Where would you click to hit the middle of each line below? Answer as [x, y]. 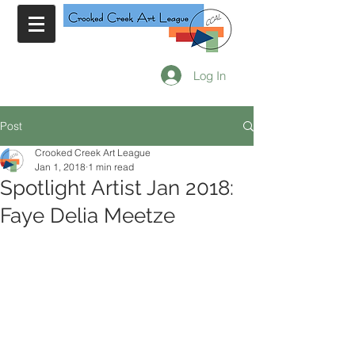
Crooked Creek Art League [93, 153]
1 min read [111, 167]
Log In [209, 75]
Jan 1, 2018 [60, 167]
